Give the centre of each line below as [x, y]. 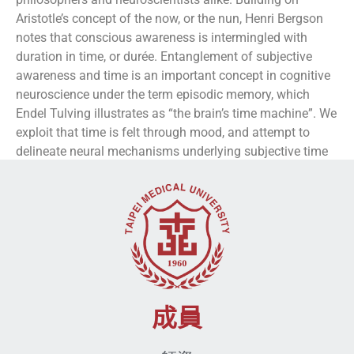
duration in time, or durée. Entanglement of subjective [164, 56]
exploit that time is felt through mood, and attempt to [163, 132]
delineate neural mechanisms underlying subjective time [172, 151]
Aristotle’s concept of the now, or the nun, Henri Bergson [169, 18]
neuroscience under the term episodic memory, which [163, 94]
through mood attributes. [85, 170]
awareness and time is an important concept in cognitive [173, 75]
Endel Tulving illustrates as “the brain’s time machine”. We [176, 113]
